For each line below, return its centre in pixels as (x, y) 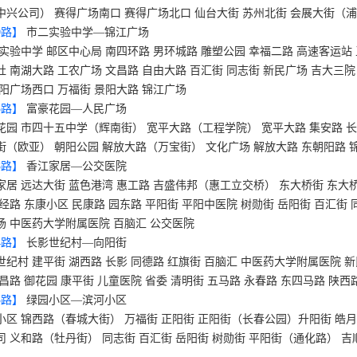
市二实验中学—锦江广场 (88, 32)
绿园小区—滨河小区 (76, 300)
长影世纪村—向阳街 (76, 243)
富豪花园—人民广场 (76, 109)
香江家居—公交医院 (76, 166)
